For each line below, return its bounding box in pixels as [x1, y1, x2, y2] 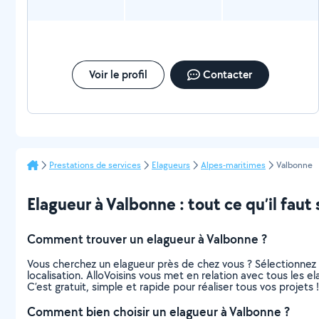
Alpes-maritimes [201, 159, 266, 171]
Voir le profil [88, 67, 147, 82]
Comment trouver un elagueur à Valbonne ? [27, 231, 267, 247]
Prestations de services [49, 159, 141, 171]
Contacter [202, 67, 252, 82]
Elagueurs [152, 159, 190, 171]
